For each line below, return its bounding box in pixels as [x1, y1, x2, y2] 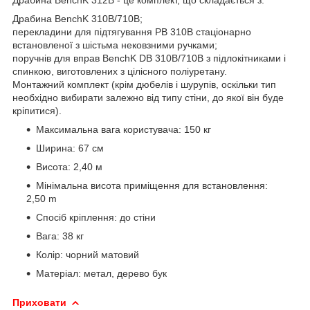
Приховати [12, 296, 66, 308]
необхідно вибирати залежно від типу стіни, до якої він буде [12, 91, 284, 103]
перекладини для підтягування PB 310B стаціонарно [12, 26, 251, 37]
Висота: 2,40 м [36, 161, 102, 172]
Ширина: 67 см [36, 142, 104, 154]
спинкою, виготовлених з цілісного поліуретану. [12, 65, 227, 77]
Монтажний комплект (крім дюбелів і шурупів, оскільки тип [12, 78, 276, 90]
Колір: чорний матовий [36, 248, 139, 260]
